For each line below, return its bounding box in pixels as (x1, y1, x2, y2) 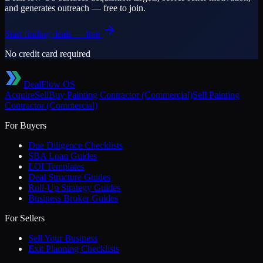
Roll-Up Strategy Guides (28, 182, 120, 193)
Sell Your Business (28, 232, 97, 243)
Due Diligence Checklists (28, 140, 123, 150)
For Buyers (5, 120, 46, 130)
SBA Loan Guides (28, 150, 97, 161)
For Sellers (5, 213, 45, 223)
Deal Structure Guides (28, 171, 110, 182)
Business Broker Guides (28, 193, 118, 203)
